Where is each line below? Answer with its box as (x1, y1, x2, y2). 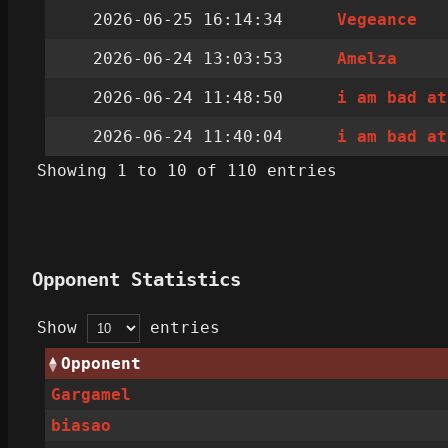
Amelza (337, 49, 398, 69)
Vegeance (337, 10, 418, 30)
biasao (51, 416, 112, 436)
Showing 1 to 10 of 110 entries (37, 161, 337, 181)
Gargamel (51, 385, 132, 405)
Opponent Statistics (32, 269, 241, 291)
